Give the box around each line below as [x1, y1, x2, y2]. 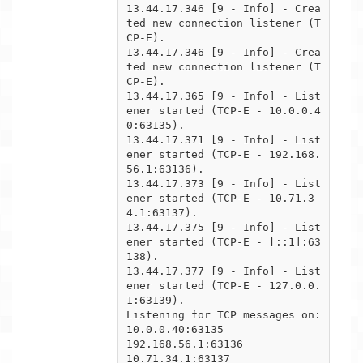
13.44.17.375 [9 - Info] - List [126, 220, 321, 233]
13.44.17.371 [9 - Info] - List [126, 133, 321, 146]
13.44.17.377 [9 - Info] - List [126, 264, 321, 277]
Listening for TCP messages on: [126, 308, 321, 321]
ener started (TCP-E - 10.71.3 [126, 191, 314, 204]
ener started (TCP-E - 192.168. [126, 147, 321, 160]
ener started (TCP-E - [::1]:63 [126, 235, 321, 248]
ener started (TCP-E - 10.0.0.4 [126, 104, 321, 117]
